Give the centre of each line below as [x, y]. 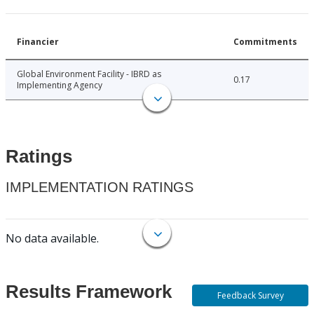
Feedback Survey [250, 295]
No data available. [52, 239]
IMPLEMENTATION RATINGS [100, 187]
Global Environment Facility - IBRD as [89, 74]
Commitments [265, 42]
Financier [38, 42]
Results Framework [89, 292]
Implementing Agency [60, 86]
